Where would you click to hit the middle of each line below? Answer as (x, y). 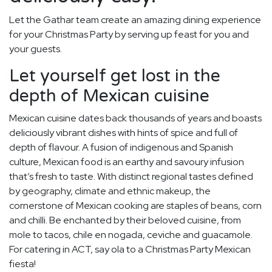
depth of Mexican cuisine (109, 96)
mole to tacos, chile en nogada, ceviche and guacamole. (131, 235)
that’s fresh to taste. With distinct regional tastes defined (131, 177)
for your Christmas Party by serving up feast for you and (129, 35)
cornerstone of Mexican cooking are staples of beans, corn (135, 206)
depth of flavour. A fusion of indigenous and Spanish (121, 148)
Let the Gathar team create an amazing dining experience (135, 20)
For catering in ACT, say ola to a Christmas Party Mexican (130, 250)
